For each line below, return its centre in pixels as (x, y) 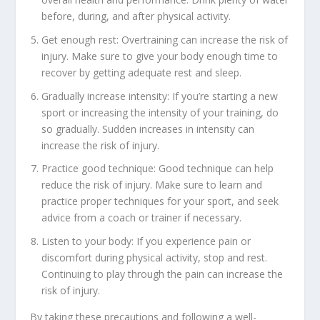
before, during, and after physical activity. (136, 16)
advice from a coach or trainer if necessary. (142, 218)
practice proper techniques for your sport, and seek (160, 201)
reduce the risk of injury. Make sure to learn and (152, 185)
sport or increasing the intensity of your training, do (160, 112)
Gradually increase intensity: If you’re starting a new (160, 96)
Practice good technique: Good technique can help (158, 169)
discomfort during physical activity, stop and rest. (155, 258)
